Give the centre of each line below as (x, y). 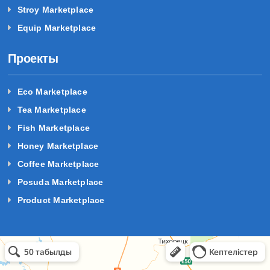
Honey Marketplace (58, 146)
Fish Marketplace (54, 127)
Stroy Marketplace (55, 9)
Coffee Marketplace (58, 164)
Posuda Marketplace (60, 182)
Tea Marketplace (52, 109)
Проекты (33, 58)
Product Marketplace (61, 200)
